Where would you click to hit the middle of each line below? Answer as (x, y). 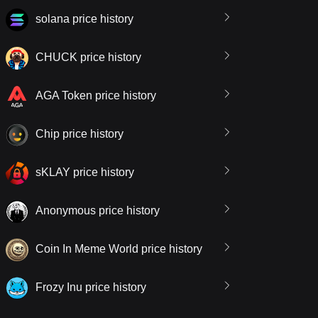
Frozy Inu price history (91, 287)
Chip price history (79, 134)
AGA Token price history (96, 96)
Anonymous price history (98, 211)
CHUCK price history (88, 57)
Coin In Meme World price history (119, 249)
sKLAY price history (85, 172)
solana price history (84, 19)
